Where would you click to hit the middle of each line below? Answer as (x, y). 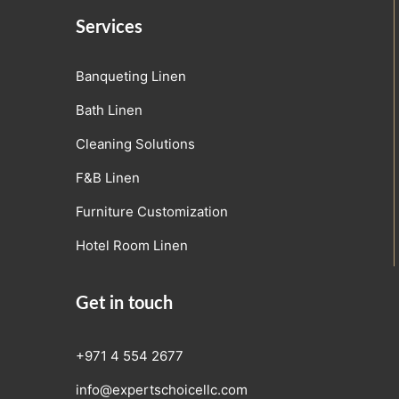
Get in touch (124, 304)
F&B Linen (108, 177)
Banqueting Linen (131, 76)
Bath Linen (109, 110)
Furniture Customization (152, 211)
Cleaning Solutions (135, 143)
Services (109, 28)
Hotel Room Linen (132, 245)
